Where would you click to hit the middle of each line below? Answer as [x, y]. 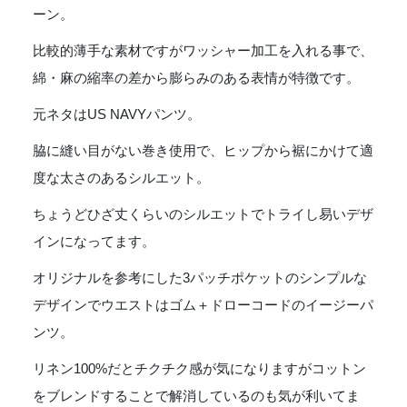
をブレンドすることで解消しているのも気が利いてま [196, 396]
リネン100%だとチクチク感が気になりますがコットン [199, 368]
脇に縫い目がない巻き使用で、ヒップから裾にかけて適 [203, 150]
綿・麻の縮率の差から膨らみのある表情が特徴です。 [196, 78]
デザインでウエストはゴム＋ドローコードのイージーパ [203, 305]
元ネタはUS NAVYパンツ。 [117, 114]
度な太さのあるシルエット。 [121, 178]
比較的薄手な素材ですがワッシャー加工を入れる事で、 [203, 50]
